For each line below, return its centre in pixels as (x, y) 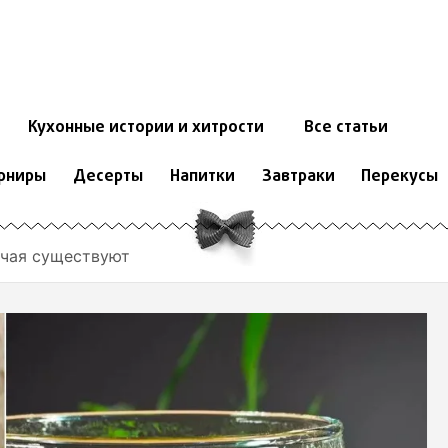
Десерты (107, 177)
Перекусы (400, 177)
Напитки (202, 177)
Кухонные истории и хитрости (145, 128)
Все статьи (345, 128)
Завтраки (298, 177)
